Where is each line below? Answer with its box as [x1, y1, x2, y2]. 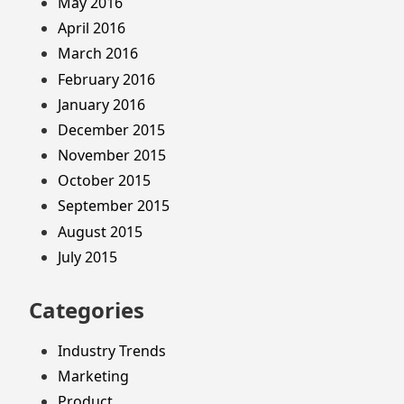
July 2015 [58, 246, 117, 267]
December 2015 [58, 119, 165, 140]
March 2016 [58, 43, 138, 64]
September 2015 [58, 196, 170, 216]
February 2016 [58, 69, 155, 89]
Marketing [58, 365, 129, 386]
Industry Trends [58, 340, 166, 361]
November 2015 [58, 145, 166, 166]
